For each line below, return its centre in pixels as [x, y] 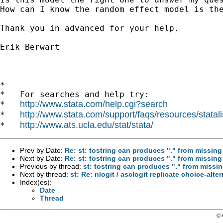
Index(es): [36, 182]
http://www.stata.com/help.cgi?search [94, 104]
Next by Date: [42, 158]
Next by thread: [45, 174]
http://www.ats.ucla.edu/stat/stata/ [87, 125]
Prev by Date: [42, 150]
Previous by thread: [52, 166]
